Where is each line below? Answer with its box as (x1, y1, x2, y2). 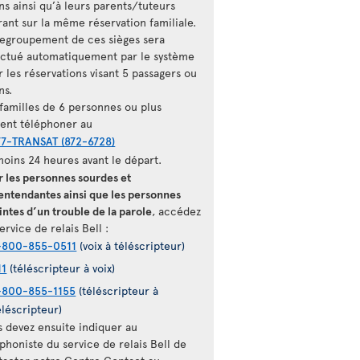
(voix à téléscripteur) (76, 238, 186, 253)
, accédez (152, 203, 202, 219)
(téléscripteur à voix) (6, 260, 116, 276)
